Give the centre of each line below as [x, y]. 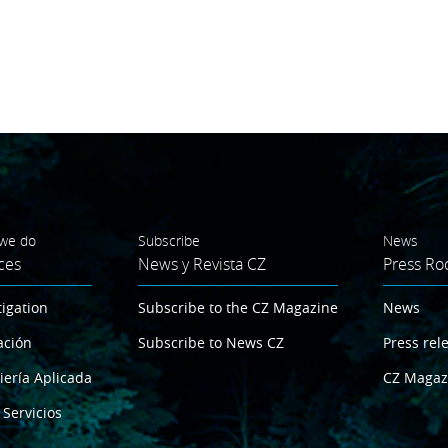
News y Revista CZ [201, 263]
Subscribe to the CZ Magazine [237, 307]
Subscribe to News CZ [210, 342]
